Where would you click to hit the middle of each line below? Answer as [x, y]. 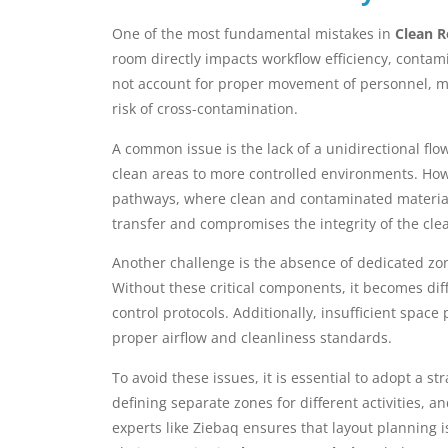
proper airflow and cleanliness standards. [252, 338]
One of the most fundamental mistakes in [253, 34]
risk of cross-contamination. [205, 109]
